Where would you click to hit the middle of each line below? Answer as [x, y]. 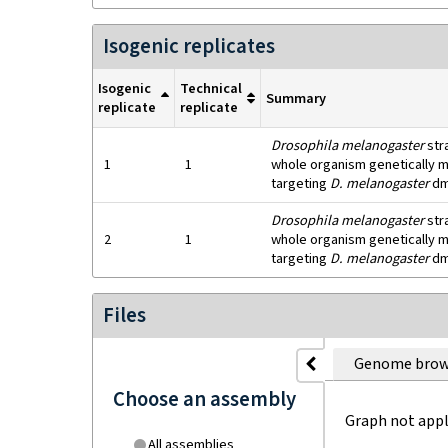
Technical [211, 88]
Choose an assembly [204, 399]
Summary [296, 98]
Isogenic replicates [189, 46]
